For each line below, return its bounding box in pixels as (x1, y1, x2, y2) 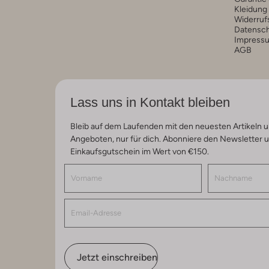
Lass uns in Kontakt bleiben (70, 94, 230, 110)
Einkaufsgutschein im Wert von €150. (70, 146, 209, 156)
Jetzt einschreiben (77, 251, 157, 263)
